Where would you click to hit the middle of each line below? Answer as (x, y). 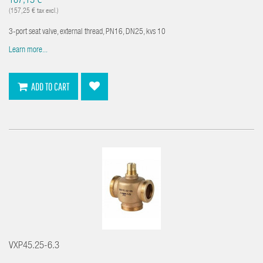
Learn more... (28, 50)
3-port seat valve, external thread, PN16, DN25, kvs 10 (87, 32)
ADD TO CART (50, 87)
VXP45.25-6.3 (34, 246)
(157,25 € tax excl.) (34, 11)
